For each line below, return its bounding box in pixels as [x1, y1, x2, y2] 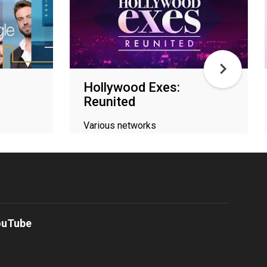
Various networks [83, 119, 156, 131]
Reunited [83, 94, 135, 109]
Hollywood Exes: [83, 79, 180, 95]
